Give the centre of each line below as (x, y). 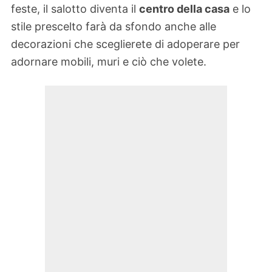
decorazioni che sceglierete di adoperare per (125, 44)
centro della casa (184, 8)
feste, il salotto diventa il (75, 8)
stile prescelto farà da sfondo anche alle (114, 26)
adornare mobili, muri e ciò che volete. (109, 61)
